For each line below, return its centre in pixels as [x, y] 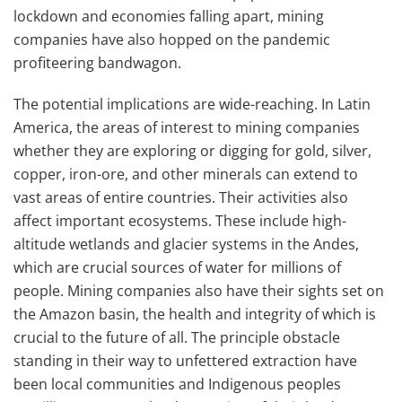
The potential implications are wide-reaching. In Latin [192, 104]
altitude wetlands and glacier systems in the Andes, [186, 244]
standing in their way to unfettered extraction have [185, 361]
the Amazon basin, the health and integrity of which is [195, 314]
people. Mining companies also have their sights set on [199, 291]
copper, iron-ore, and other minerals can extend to [186, 174]
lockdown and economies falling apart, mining [169, 16]
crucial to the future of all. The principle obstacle [177, 337]
